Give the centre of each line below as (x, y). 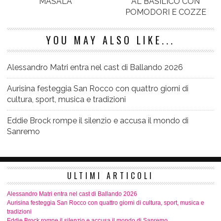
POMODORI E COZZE (166, 12)
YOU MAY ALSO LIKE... (110, 40)
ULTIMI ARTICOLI (110, 176)
